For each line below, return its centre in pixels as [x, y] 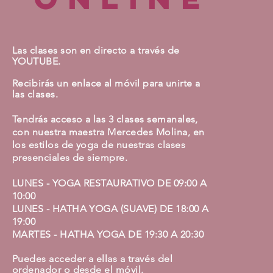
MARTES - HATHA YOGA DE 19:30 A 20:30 [108, 234]
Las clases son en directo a [75, 50]
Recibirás [33, 83]
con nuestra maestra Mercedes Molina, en [108, 132]
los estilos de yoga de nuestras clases [99, 145]
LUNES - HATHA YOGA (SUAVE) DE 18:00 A [110, 209]
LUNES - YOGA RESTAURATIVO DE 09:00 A [109, 183]
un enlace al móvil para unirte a [127, 83]
